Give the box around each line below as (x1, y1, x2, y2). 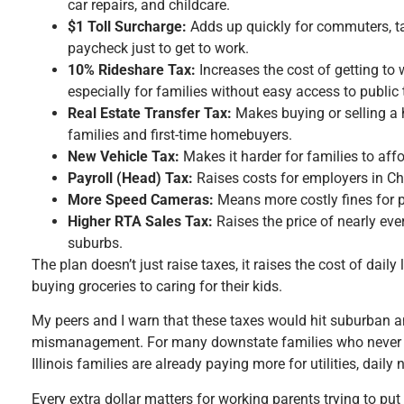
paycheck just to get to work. (68, 39, 249, 57)
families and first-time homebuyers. (68, 125, 292, 143)
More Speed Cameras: (68, 190, 214, 208)
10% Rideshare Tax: (68, 60, 196, 78)
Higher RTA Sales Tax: (68, 212, 213, 230)
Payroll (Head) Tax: (68, 169, 193, 187)
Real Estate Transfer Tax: (68, 104, 232, 122)
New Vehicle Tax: (68, 147, 179, 165)
